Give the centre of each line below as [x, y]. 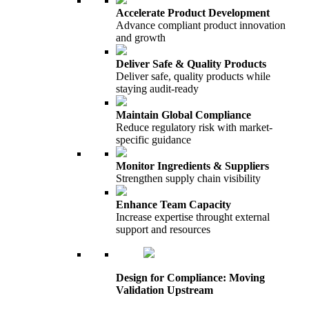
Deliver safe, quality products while [193, 76]
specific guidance [153, 140]
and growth [141, 38]
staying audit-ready [157, 89]
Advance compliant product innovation [201, 25]
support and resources [163, 229]
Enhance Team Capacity [173, 205]
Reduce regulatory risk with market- [194, 127]
